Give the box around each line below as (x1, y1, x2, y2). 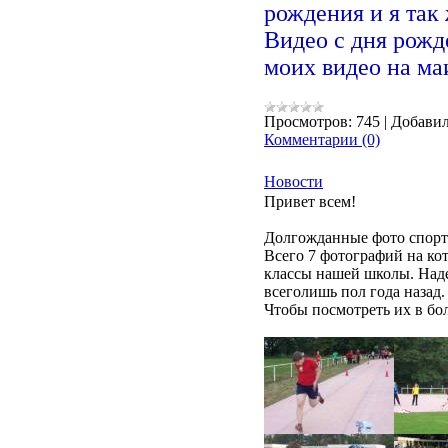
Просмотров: (264, 113, 352, 130)
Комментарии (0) (264, 131, 380, 148)
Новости (264, 173, 323, 190)
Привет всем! (264, 193, 356, 210)
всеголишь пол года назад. (264, 283, 445, 300)
